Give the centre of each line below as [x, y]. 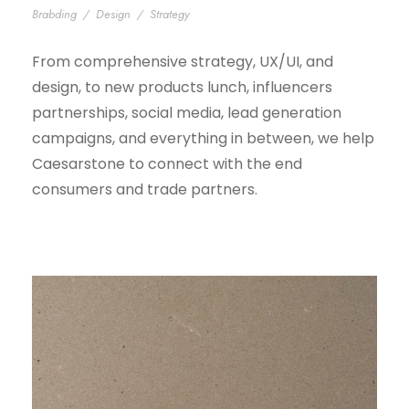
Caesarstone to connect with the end [167, 164]
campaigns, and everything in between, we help [203, 139]
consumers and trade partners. [145, 190]
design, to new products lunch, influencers [182, 88]
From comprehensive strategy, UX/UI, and [183, 62]
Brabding [54, 15]
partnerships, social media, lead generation [187, 113]
